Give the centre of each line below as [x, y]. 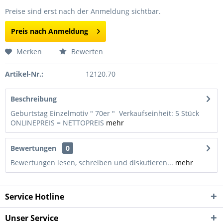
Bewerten [86, 52]
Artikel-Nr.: [24, 74]
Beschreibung [34, 99]
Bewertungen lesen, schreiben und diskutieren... [92, 163]
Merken [29, 52]
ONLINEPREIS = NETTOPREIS [58, 123]
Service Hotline [35, 197]
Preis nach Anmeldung [50, 31]
